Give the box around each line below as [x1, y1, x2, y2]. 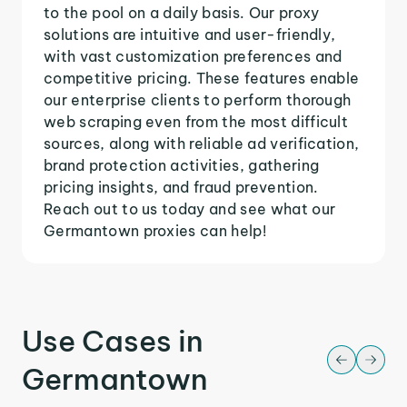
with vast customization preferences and [44, 46, 342, 65]
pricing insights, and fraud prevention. [44, 177, 319, 196]
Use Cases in [22, 322, 203, 359]
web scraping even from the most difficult [44, 112, 349, 131]
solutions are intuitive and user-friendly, [44, 25, 336, 44]
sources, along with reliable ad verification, [44, 134, 360, 153]
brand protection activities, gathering [44, 155, 320, 174]
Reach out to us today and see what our [44, 199, 336, 218]
